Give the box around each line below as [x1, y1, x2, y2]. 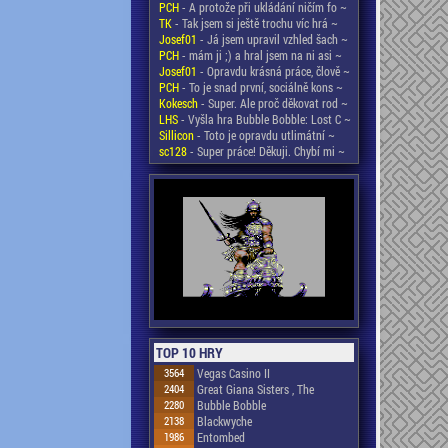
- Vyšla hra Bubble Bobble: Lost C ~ [177, 111, 351, 127]
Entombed [196, 429, 245, 446]
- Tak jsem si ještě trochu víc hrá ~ [171, 15, 338, 31]
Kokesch [158, 95, 198, 111]
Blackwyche [196, 413, 252, 430]
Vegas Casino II [196, 365, 270, 382]
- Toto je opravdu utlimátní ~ [193, 127, 335, 143]
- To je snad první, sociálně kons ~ [178, 79, 343, 95]
